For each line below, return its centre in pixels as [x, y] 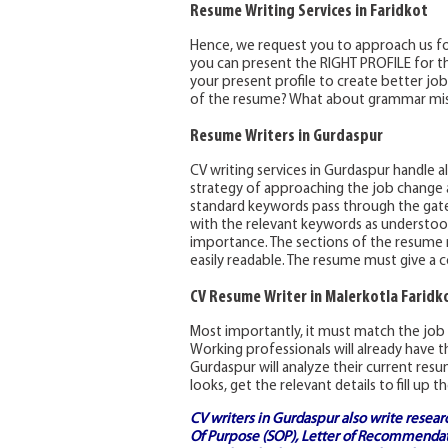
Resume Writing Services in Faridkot [308, 11]
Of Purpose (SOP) [242, 437]
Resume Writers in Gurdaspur [286, 136]
